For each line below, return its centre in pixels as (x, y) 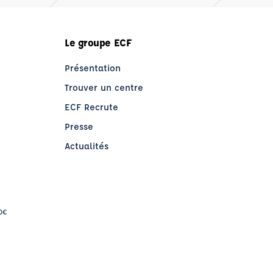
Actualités (87, 146)
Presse (79, 126)
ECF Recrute (91, 107)
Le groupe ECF (98, 42)
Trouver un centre (104, 87)
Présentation (93, 68)
